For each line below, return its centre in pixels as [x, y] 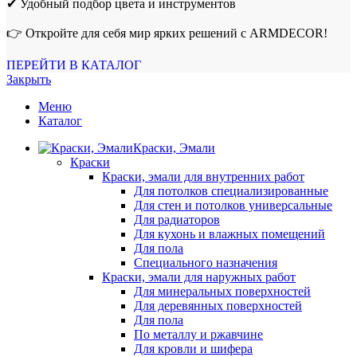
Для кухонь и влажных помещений [229, 234]
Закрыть [29, 80]
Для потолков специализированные [231, 191]
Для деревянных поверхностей [218, 306]
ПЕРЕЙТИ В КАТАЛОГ [74, 65]
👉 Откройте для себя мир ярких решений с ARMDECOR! [167, 33]
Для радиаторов [177, 220]
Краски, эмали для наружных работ [199, 277]
